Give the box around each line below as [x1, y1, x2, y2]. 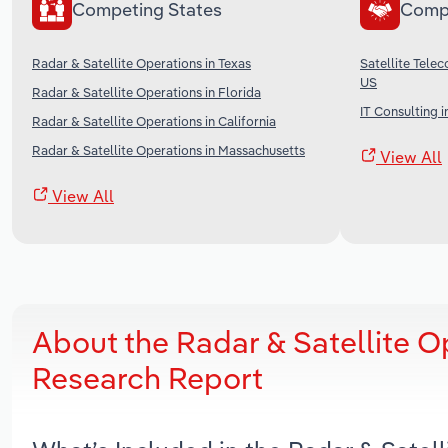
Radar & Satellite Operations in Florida [32, 83, 261, 100]
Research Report [32, 358, 263, 397]
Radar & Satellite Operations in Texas [32, 54, 251, 71]
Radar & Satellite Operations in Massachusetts [32, 141, 305, 158]
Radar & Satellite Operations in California [32, 112, 276, 129]
